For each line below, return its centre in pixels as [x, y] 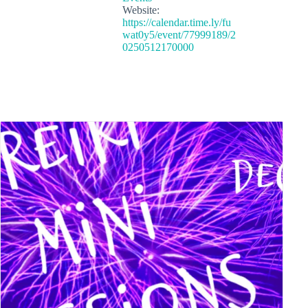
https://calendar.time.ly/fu [176, 22]
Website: [141, 10]
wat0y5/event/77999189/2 [179, 34]
